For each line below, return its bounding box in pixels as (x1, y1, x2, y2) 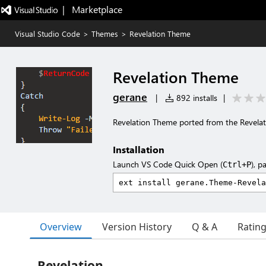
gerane (113, 90, 147, 104)
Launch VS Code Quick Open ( (113, 159, 223, 170)
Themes (91, 28, 118, 39)
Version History (102, 220, 172, 233)
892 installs (174, 92, 217, 103)
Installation (113, 143, 164, 156)
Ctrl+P (223, 160, 251, 169)
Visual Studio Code (15, 28, 80, 39)
